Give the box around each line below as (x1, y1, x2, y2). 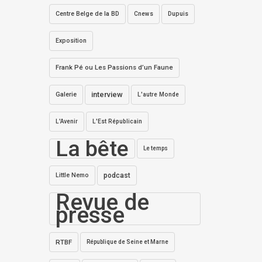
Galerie (55, 91, 77, 98)
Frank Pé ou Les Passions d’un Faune (55, 64, 173, 71)
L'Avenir (55, 118, 78, 125)
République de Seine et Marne (86, 239, 168, 245)
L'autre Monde (137, 91, 179, 98)
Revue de (55, 189, 149, 216)
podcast (103, 171, 130, 180)
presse (55, 202, 125, 229)
